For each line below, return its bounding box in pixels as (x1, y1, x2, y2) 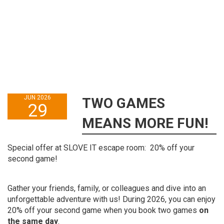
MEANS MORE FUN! (82, 114, 208, 131)
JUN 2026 (23, 93, 51, 101)
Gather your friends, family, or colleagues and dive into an (7, 183, 206, 193)
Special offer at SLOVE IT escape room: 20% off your (7, 142, 194, 152)
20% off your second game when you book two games (7, 205, 199, 215)
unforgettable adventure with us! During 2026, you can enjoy (7, 194, 215, 204)
